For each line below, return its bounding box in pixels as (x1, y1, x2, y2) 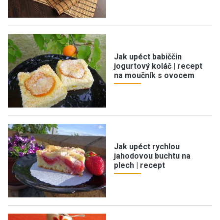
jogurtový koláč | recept (114, 61, 202, 71)
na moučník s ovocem (114, 71, 194, 81)
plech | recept (114, 161, 165, 170)
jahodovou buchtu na (114, 151, 191, 161)
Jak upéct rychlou (114, 142, 180, 152)
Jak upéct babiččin (114, 52, 182, 62)
